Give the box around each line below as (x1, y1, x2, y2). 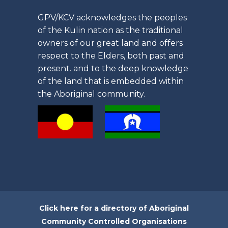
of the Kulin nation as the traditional (38, 25, 183, 36)
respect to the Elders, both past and (38, 51, 184, 61)
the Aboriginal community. (38, 89, 145, 99)
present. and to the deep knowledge (38, 64, 188, 74)
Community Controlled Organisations (41, 216, 187, 226)
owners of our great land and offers (38, 38, 183, 48)
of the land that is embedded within (38, 76, 184, 87)
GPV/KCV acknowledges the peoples (38, 13, 187, 23)
